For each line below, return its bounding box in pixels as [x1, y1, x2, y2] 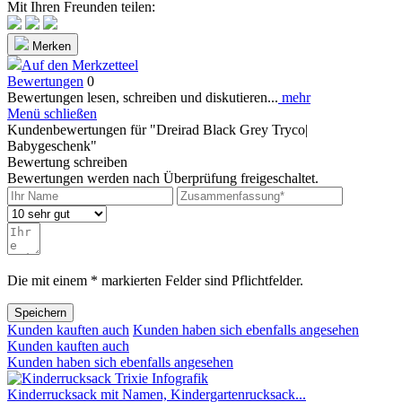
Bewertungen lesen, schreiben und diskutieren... [7, 89, 278, 105]
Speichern [14, 305, 66, 319]
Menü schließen [7, 105, 97, 121]
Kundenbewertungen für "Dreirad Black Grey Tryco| [7, 121, 308, 137]
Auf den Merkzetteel [22, 57, 138, 73]
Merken [32, 39, 71, 53]
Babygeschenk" [7, 137, 97, 153]
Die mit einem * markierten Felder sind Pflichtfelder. [7, 272, 303, 288]
